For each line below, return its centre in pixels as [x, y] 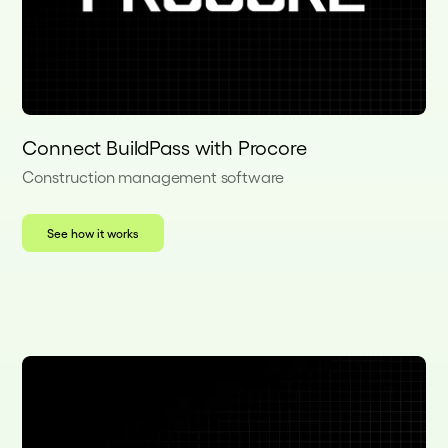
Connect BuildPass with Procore [164, 147]
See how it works [93, 233]
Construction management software [153, 177]
